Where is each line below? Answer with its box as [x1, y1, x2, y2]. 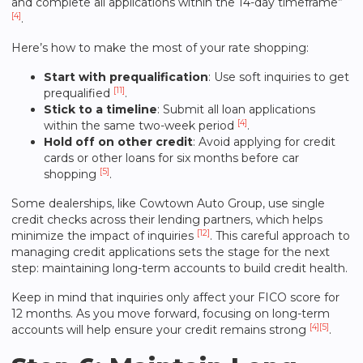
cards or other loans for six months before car [44, 151, 299, 165]
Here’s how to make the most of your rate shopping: [11, 41, 309, 55]
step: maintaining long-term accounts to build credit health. [11, 261, 348, 275]
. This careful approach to [210, 228, 350, 243]
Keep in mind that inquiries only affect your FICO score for [11, 290, 340, 305]
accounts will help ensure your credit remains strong [11, 322, 310, 337]
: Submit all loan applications [157, 102, 315, 117]
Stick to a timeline [44, 102, 157, 117]
